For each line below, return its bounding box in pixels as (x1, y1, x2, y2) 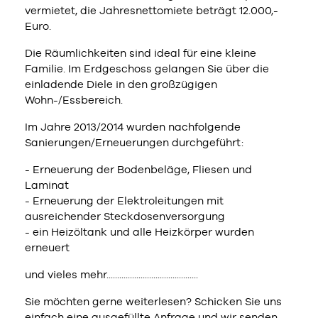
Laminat (25, 178, 69, 191)
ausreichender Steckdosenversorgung (25, 209, 225, 222)
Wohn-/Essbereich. (25, 93, 123, 106)
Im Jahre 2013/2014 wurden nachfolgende (25, 120, 241, 133)
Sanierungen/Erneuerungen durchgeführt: (25, 136, 243, 148)
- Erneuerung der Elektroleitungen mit (25, 194, 224, 207)
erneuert (25, 241, 70, 253)
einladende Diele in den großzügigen (25, 77, 217, 90)
